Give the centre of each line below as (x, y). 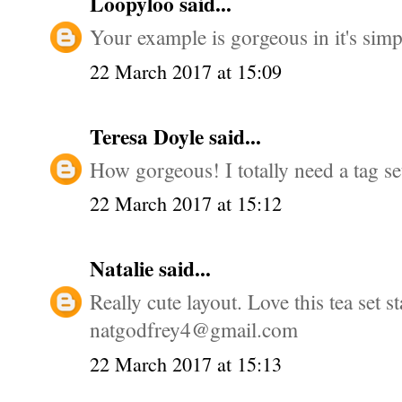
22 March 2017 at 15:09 (186, 71)
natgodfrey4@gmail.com (194, 330)
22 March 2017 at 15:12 (186, 204)
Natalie (124, 269)
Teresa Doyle (149, 136)
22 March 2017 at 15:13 (186, 363)
